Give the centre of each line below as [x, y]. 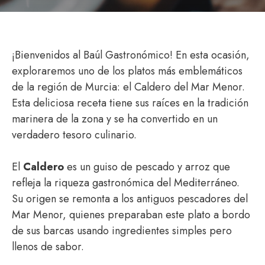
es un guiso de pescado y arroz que [147, 167]
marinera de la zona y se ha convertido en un [115, 119]
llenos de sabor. [48, 247]
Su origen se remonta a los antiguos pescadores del [130, 199]
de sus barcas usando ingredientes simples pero [122, 231]
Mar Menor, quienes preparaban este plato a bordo [131, 215]
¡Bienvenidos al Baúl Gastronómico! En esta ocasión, [131, 55]
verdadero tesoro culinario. [74, 135]
